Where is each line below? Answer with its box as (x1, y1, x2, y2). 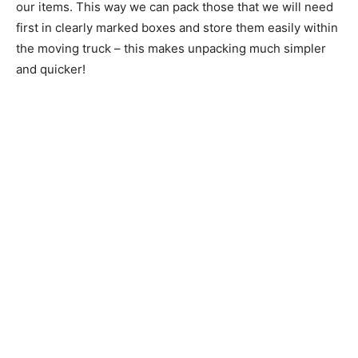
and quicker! (16, 61, 86, 77)
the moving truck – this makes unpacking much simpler (16, 40, 326, 56)
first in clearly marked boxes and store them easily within (16, 19, 338, 35)
